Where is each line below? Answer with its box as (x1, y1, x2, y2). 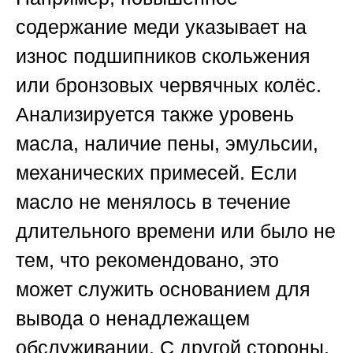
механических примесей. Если (16, 162, 297, 184)
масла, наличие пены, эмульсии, (16, 132, 318, 155)
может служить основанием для (16, 278, 310, 301)
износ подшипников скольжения (16, 45, 310, 68)
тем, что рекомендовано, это (16, 249, 279, 272)
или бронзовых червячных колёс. (16, 74, 321, 97)
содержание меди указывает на (16, 16, 307, 39)
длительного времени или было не (16, 220, 336, 243)
